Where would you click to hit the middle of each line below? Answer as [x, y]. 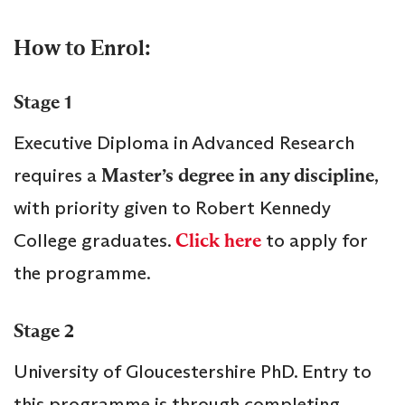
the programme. [82, 273]
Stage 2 [44, 330]
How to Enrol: [82, 48]
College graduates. [94, 240]
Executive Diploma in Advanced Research [184, 142]
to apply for [314, 240]
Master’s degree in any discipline [238, 175]
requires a [57, 175]
